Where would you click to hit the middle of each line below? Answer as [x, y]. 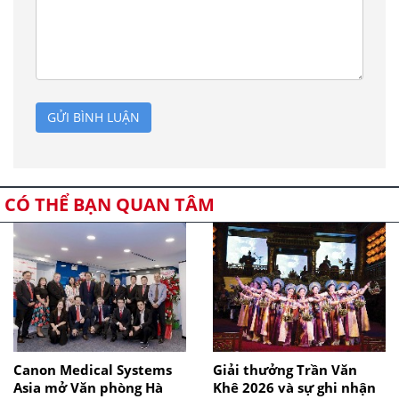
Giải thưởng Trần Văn [285, 369]
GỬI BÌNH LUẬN [94, 117]
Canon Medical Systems [93, 369]
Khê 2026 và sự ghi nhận [294, 387]
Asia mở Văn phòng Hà [88, 387]
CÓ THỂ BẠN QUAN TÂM [110, 204]
